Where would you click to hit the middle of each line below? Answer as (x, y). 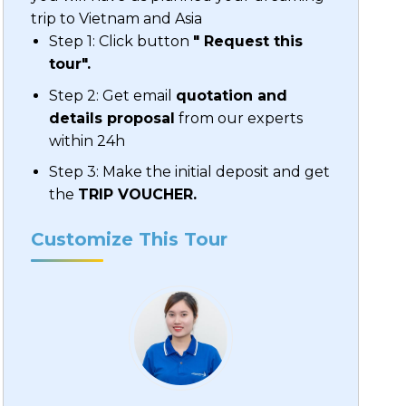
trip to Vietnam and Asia (116, 19)
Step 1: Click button (121, 42)
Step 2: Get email (113, 95)
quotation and (232, 95)
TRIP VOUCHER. (140, 195)
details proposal (112, 118)
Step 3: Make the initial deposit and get (190, 172)
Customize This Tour (129, 240)
